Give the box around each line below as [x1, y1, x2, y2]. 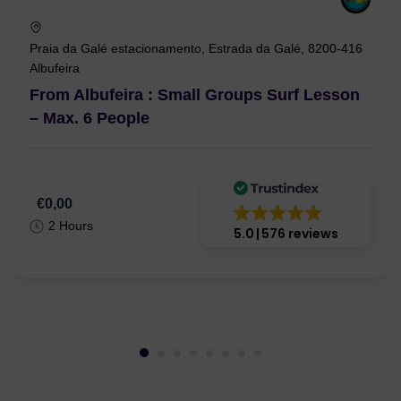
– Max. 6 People [30, 108, 149, 127]
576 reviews [261, 224, 338, 243]
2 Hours [48, 218, 93, 234]
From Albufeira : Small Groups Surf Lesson [30, 85, 360, 104]
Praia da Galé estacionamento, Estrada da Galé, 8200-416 [30, 40, 363, 55]
